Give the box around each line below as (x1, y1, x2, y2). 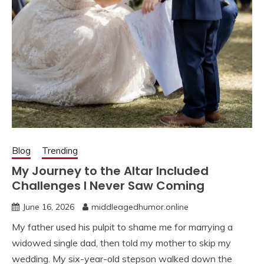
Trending (42, 144, 78, 156)
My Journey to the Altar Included (12, 162, 209, 179)
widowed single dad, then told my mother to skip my (12, 236, 231, 249)
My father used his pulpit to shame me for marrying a (12, 220, 233, 233)
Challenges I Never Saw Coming (12, 177, 204, 194)
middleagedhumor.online (91, 201, 189, 212)
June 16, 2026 (22, 201, 74, 212)
